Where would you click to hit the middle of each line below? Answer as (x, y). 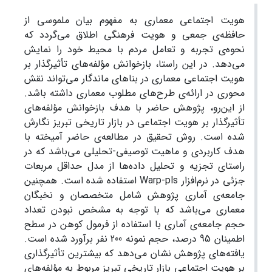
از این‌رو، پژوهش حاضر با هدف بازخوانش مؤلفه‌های (134, 108)
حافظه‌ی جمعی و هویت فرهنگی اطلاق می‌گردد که (134, 35)
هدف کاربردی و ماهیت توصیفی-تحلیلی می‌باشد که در (134, 151)
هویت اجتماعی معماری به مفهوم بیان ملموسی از (134, 20)
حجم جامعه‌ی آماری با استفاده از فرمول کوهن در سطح (134, 224)
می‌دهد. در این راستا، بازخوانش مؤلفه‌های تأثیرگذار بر (134, 64)
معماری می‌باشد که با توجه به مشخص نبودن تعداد (134, 210)
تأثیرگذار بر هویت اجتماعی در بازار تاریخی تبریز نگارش (134, 122)
